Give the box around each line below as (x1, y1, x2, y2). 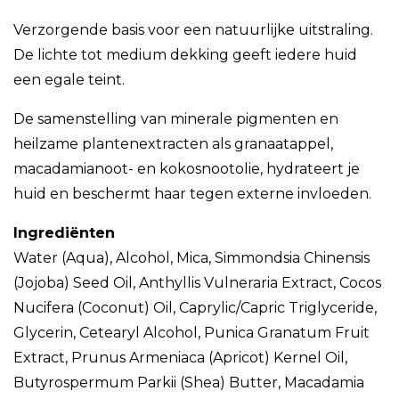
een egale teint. (13, 71, 125, 89)
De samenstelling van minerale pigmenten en (13, 110, 338, 128)
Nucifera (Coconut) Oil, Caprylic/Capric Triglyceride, (13, 299, 377, 317)
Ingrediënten (13, 224, 115, 242)
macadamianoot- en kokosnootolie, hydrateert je (13, 160, 360, 178)
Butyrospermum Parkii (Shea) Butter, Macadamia (13, 374, 364, 392)
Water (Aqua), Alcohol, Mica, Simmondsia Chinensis (13, 249, 370, 267)
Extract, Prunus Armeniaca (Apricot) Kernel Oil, (13, 349, 347, 367)
